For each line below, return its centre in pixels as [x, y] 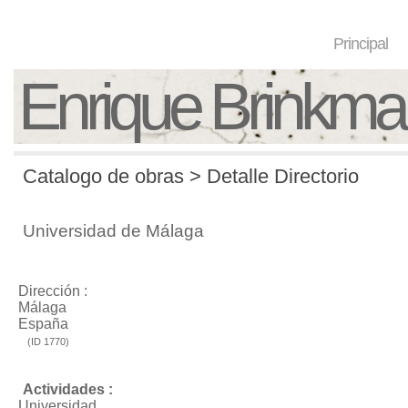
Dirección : [53, 291]
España [43, 324]
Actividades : [68, 389]
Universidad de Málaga [113, 231]
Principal [361, 44]
